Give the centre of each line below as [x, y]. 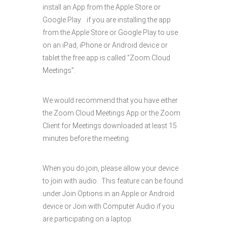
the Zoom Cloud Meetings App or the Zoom [111, 113]
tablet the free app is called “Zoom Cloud [106, 58]
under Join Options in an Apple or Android [108, 194]
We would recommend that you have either [110, 100]
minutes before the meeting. [86, 138]
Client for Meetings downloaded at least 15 [110, 126]
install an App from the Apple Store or [102, 7]
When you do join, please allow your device [110, 168]
